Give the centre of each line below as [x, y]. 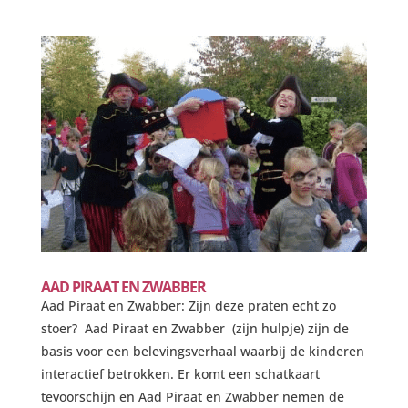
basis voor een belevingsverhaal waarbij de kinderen [202, 352]
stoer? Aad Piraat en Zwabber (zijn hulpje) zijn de [194, 329]
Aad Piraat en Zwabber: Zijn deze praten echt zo [188, 306]
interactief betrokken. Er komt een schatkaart [180, 374]
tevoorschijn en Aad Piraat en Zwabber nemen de [192, 397]
